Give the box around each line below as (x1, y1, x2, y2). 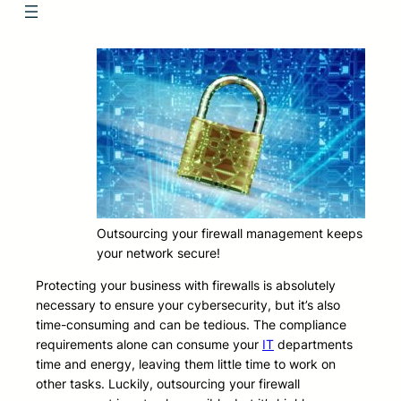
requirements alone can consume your (36, 337, 262, 353)
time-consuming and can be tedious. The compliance (36, 317, 346, 333)
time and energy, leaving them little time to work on (36, 356, 336, 372)
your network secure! (97, 245, 220, 261)
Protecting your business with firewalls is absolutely (36, 277, 336, 294)
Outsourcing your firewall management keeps (97, 226, 363, 242)
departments (274, 337, 353, 353)
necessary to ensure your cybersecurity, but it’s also (36, 297, 340, 313)
